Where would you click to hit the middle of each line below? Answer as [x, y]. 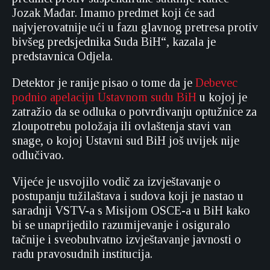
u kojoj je [222, 97]
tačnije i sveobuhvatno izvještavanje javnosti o [127, 240]
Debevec [216, 83]
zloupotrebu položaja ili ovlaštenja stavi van [121, 126]
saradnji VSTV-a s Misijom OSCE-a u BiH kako [131, 211]
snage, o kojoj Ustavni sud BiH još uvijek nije [126, 141]
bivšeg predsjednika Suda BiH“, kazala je [114, 42]
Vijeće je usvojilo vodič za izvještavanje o [116, 182]
